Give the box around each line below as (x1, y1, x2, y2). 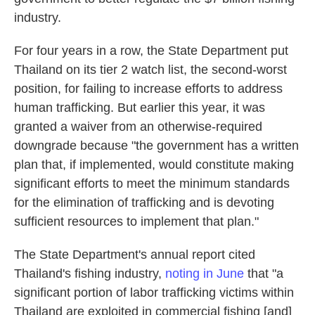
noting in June (165, 266, 244, 281)
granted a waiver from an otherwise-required (14, 120, 262, 134)
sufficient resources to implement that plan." (14, 214, 259, 229)
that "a (244, 266, 283, 281)
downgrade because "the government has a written (14, 139, 299, 153)
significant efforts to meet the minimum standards (14, 176, 290, 191)
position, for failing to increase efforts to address (14, 82, 283, 96)
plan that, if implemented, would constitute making (14, 157, 294, 172)
